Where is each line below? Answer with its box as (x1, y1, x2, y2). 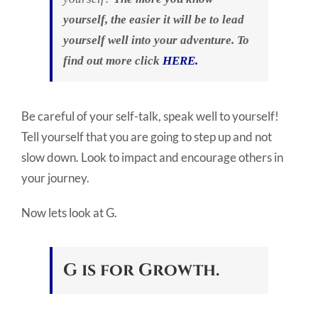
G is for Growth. (63, 259, 219, 283)
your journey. (21, 170, 89, 186)
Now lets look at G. (21, 205, 117, 221)
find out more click (63, 54, 163, 68)
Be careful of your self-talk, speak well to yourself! (21, 109, 279, 124)
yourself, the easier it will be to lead (63, 13, 244, 27)
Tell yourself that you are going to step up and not (21, 129, 272, 145)
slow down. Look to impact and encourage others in (21, 150, 283, 165)
